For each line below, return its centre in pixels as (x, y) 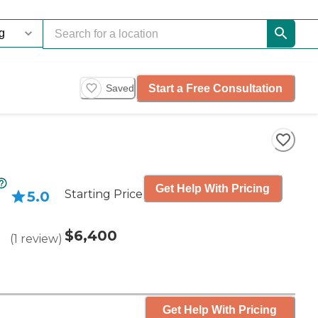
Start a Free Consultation (215, 88)
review (39, 239)
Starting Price (104, 194)
